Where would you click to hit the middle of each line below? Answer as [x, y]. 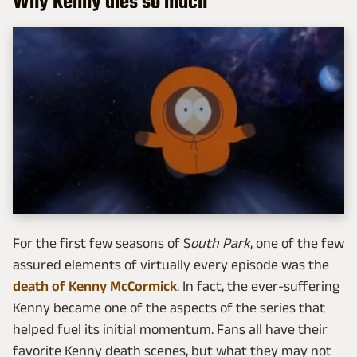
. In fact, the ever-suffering [258, 286]
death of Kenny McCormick [95, 286]
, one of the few [297, 243]
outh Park [220, 243]
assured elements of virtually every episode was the [171, 264]
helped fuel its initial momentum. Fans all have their [170, 329]
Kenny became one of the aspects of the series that [169, 307]
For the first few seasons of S [102, 243]
